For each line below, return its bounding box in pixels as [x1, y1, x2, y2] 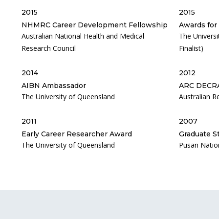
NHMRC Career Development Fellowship [22, 21, 168, 29]
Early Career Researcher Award [22, 130, 132, 138]
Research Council [22, 44, 76, 53]
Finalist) [178, 44, 203, 53]
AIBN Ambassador [22, 81, 86, 90]
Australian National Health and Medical [22, 31, 144, 41]
